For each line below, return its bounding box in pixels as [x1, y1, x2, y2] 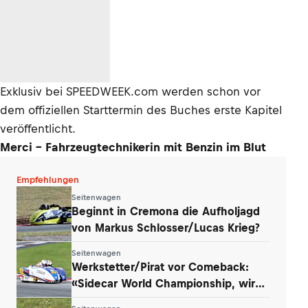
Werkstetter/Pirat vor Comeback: [71, 260, 249, 273]
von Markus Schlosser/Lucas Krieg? [71, 221, 260, 234]
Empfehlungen [16, 175, 79, 185]
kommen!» [71, 293, 127, 306]
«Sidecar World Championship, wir [71, 276, 255, 289]
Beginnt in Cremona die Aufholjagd [71, 204, 260, 217]
